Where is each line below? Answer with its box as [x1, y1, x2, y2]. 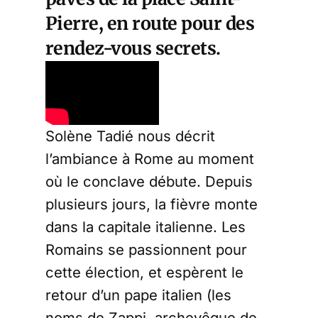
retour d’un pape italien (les [45, 285, 231, 304]
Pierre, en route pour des [45, 11, 255, 35]
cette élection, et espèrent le [45, 263, 243, 281]
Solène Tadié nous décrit [45, 126, 215, 145]
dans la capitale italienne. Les [45, 217, 246, 236]
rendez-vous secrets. [45, 36, 221, 60]
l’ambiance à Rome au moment [45, 149, 254, 168]
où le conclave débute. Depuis [45, 172, 253, 190]
